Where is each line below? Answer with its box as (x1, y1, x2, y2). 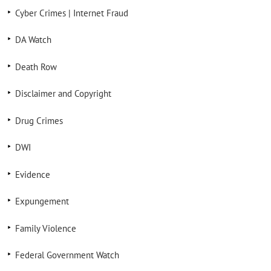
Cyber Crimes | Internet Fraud (15, 7, 128, 19)
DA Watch (15, 34, 51, 45)
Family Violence (15, 222, 76, 234)
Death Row (15, 60, 57, 73)
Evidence (15, 168, 50, 180)
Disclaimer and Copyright (15, 88, 111, 99)
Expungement (15, 195, 69, 207)
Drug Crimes (15, 114, 63, 126)
